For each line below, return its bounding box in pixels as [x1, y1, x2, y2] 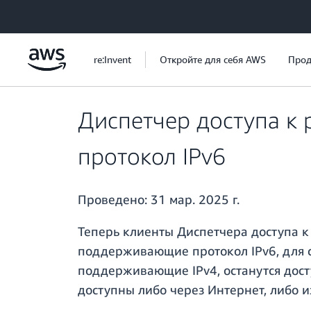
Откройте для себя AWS [160, 53, 266, 65]
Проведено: [78, 192, 151, 208]
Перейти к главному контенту [6, 8, 140, 19]
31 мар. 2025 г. [151, 192, 239, 208]
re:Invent [94, 53, 131, 65]
